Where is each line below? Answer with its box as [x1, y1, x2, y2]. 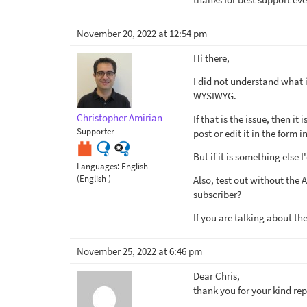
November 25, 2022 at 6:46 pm [77, 245, 202, 258]
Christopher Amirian [77, 111, 162, 124]
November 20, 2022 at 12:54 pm [77, 27, 207, 40]
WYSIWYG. [193, 89, 236, 102]
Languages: [77, 160, 121, 173]
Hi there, [193, 51, 230, 64]
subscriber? [193, 188, 241, 201]
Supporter [77, 125, 114, 136]
